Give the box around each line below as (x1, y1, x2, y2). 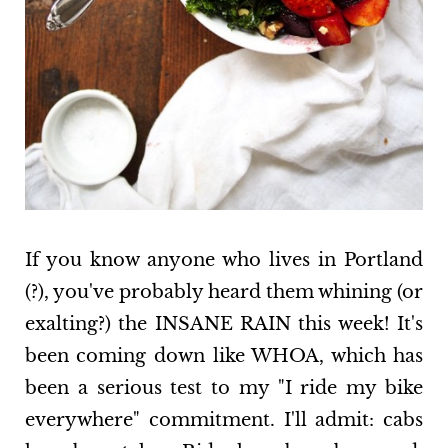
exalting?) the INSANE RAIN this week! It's (24, 313, 424, 336)
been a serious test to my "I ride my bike (24, 377, 424, 400)
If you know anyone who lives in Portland (24, 249, 424, 272)
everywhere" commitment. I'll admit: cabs (24, 409, 424, 432)
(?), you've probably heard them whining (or (24, 281, 424, 304)
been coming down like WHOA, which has (24, 345, 424, 368)
